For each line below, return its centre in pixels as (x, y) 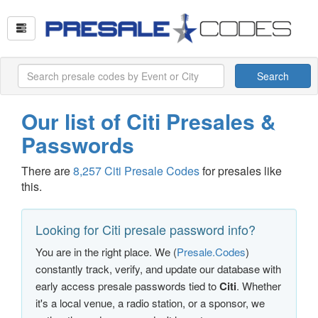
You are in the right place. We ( (106, 252)
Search (273, 76)
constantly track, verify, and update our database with (158, 269)
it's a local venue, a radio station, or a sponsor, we (150, 303)
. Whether (259, 286)
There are (47, 171)
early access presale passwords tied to (127, 286)
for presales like (241, 171)
